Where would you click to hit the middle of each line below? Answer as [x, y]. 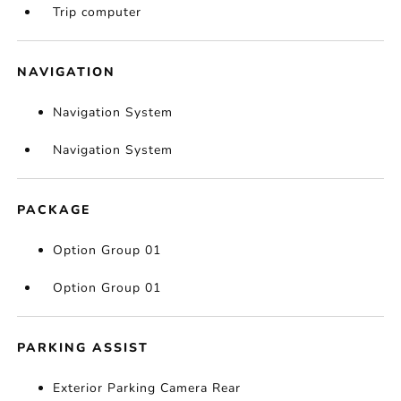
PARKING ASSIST [83, 348]
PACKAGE [54, 210]
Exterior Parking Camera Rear [147, 388]
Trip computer [98, 13]
